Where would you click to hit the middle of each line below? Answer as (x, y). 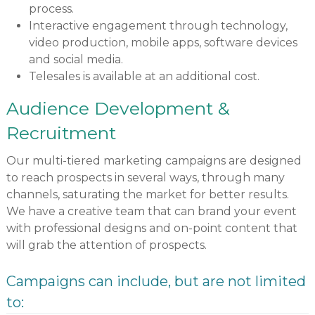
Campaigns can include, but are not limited (156, 282)
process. (51, 9)
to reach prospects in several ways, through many (145, 178)
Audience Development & (118, 109)
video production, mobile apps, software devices (163, 43)
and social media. (76, 60)
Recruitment (61, 133)
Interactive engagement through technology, (158, 26)
